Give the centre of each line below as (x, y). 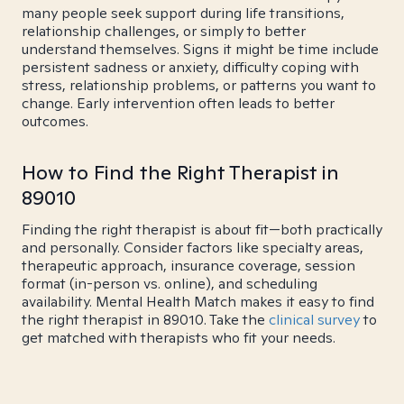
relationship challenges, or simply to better (164, 31)
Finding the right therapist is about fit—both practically (202, 230)
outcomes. (55, 121)
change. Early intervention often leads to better (178, 103)
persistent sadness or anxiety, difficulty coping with (190, 67)
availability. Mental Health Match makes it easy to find (198, 302)
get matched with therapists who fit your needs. (179, 338)
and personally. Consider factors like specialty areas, (193, 248)
